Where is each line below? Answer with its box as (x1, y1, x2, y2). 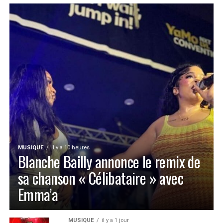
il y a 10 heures (51, 144, 90, 151)
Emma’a (17, 183, 58, 206)
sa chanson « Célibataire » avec (17, 167, 183, 189)
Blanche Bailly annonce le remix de (17, 150, 201, 173)
